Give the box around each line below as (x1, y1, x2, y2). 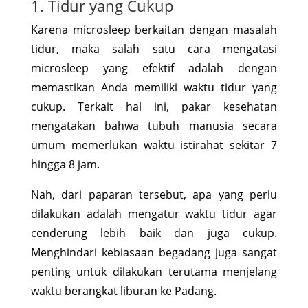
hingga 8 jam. (30, 156, 100, 172)
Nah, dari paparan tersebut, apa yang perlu (30, 186, 278, 202)
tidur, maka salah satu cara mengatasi (30, 41, 278, 56)
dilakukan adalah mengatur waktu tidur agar (30, 206, 278, 221)
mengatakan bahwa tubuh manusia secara (30, 118, 278, 133)
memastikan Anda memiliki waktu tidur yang (30, 79, 278, 95)
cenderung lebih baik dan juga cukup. (30, 225, 278, 241)
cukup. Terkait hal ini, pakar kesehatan (30, 98, 278, 114)
